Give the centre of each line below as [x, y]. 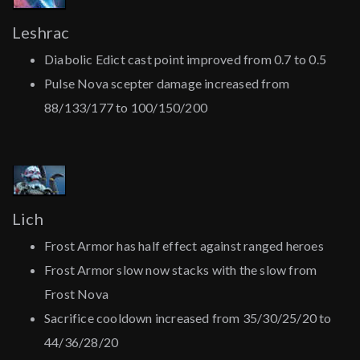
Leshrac [41, 33]
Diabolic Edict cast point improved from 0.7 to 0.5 [185, 59]
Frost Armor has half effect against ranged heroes [184, 246]
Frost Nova [76, 294]
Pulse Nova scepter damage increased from [167, 84]
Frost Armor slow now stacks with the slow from [181, 270]
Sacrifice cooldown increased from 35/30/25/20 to [188, 318]
